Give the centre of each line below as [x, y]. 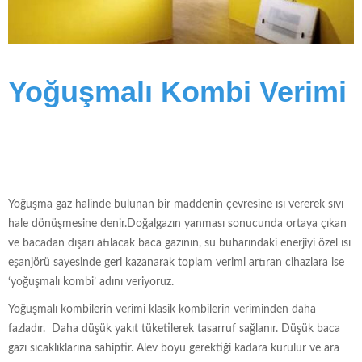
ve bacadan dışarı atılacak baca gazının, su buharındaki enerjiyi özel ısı [179, 243]
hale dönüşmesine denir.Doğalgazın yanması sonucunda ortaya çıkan [177, 223]
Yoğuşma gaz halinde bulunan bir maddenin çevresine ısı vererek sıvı [176, 204]
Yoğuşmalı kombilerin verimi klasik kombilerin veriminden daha [162, 309]
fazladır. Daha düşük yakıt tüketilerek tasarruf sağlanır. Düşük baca [174, 328]
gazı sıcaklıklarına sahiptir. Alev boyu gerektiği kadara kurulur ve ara [174, 348]
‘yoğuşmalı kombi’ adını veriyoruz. [91, 282]
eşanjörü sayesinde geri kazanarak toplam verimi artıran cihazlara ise [176, 262]
